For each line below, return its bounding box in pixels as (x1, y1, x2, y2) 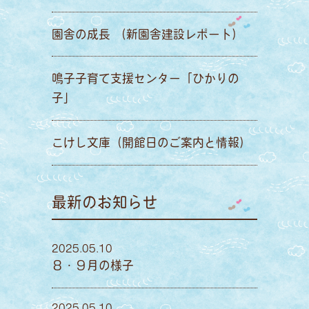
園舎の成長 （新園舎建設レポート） (51, 28, 243, 40)
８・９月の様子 (51, 259, 134, 271)
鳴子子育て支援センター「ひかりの (51, 72, 239, 85)
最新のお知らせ (51, 194, 158, 210)
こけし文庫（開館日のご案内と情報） (51, 137, 251, 149)
